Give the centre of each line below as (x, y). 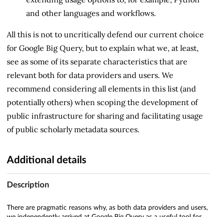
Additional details (46, 160)
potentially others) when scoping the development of (102, 102)
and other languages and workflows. (91, 13)
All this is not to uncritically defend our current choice (105, 34)
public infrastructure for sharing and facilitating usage (105, 116)
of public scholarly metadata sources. (73, 129)
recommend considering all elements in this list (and (101, 88)
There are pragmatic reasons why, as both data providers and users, (107, 208)
